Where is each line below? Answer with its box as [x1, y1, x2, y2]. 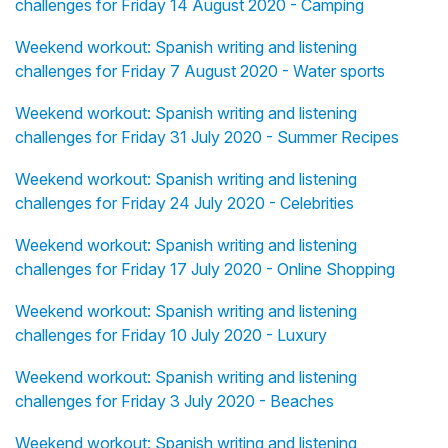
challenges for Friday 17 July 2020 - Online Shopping [15, 259, 395, 280]
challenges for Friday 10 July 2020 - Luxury [15, 325, 327, 346]
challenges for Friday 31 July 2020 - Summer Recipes [15, 127, 399, 148]
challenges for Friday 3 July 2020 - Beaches [15, 391, 334, 412]
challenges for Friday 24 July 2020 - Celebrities [15, 193, 354, 214]
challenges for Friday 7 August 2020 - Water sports [15, 61, 385, 82]
